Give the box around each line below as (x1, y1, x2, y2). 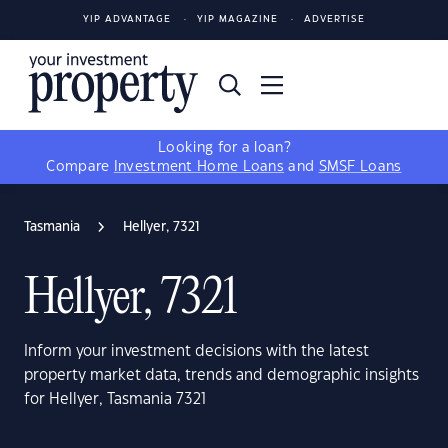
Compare (46, 160, 114, 174)
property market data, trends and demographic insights (24, 368, 419, 383)
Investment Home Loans (113, 160, 285, 174)
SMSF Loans (318, 160, 402, 174)
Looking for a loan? (158, 141, 290, 155)
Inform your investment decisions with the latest (24, 344, 369, 359)
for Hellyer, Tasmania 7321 (24, 392, 206, 407)
